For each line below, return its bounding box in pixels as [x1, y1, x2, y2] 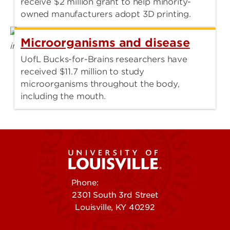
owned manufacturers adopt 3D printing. [21, 9, 191, 19]
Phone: [71, 178, 101, 188]
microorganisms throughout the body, [21, 79, 180, 89]
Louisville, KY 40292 [75, 203, 155, 213]
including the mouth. [21, 91, 106, 101]
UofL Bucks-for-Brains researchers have [21, 54, 187, 64]
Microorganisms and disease [21, 36, 190, 49]
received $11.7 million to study [21, 67, 145, 76]
